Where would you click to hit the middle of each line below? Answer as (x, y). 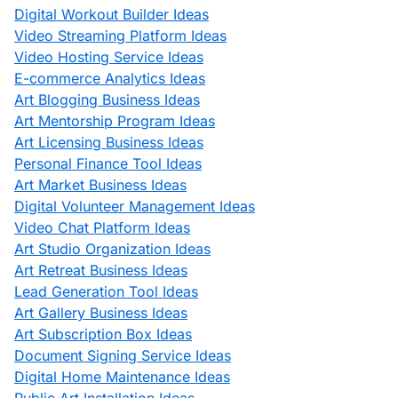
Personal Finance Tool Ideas (108, 163)
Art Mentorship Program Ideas (115, 121)
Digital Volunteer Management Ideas (135, 206)
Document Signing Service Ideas (123, 355)
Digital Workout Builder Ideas (111, 14)
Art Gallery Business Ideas (101, 313)
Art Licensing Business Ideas (109, 142)
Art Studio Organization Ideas (112, 249)
